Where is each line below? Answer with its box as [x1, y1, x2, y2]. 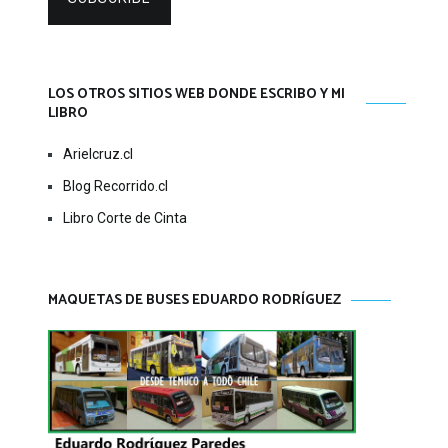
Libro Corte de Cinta [63, 210, 187, 226]
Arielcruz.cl [63, 146, 133, 162]
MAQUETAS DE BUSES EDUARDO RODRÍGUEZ [48, 289, 341, 312]
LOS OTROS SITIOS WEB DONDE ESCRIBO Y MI [48, 83, 345, 106]
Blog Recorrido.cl [63, 178, 168, 194]
